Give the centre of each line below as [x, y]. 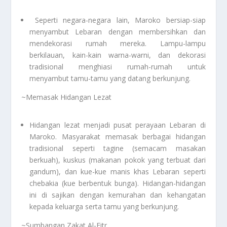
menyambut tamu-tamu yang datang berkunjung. [110, 78]
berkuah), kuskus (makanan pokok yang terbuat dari [118, 160]
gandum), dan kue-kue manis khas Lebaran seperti [118, 171]
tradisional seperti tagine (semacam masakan [118, 148]
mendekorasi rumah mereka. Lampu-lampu [118, 43]
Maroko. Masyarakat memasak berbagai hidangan [118, 136]
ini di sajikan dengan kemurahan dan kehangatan [118, 195]
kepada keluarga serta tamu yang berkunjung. [104, 206]
